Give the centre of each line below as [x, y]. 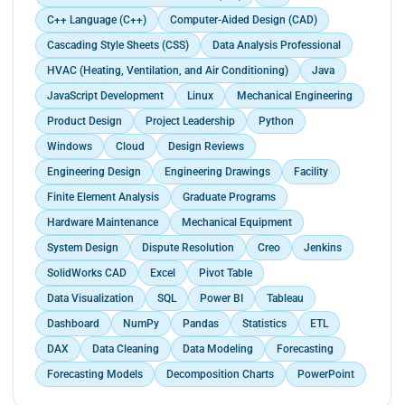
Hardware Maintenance [103, 222]
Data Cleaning [126, 348]
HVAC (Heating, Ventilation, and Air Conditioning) [168, 70]
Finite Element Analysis [103, 197]
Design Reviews [206, 146]
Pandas [201, 323]
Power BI [221, 298]
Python [276, 121]
